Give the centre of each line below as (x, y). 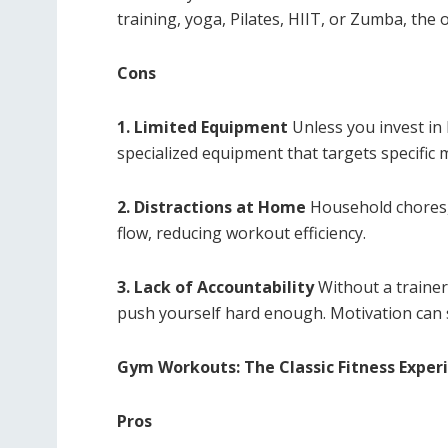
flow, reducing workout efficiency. (241, 233)
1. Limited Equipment (202, 127)
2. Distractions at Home (211, 207)
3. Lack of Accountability (215, 287)
